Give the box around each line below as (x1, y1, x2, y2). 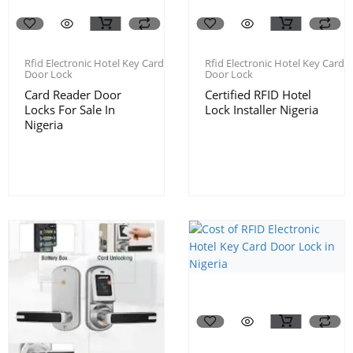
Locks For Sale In (24, 101, 115, 117)
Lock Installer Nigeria (205, 101, 318, 117)
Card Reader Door (24, 86, 121, 102)
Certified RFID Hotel (205, 86, 311, 102)
